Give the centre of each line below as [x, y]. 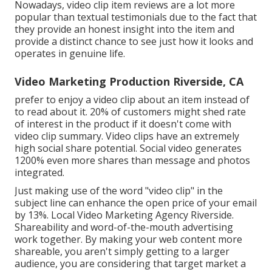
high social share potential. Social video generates [128, 148]
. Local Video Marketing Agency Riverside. [140, 215]
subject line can [51, 203]
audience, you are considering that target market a [130, 264]
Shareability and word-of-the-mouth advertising [124, 227]
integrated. [39, 173]
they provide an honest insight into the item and [124, 29]
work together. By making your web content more [128, 240]
